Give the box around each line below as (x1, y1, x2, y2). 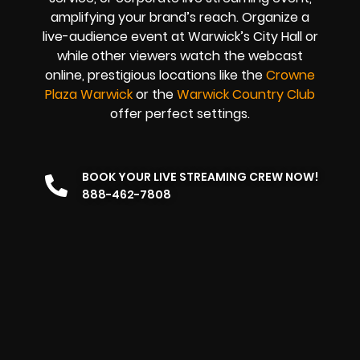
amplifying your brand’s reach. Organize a (51, 8, 309, 27)
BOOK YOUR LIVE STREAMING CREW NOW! (82, 168, 318, 185)
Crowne (266, 66, 315, 85)
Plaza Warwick (45, 85, 133, 104)
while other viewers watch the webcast (57, 47, 303, 66)
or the (133, 85, 177, 104)
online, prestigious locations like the (45, 66, 266, 85)
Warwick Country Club (177, 85, 315, 104)
